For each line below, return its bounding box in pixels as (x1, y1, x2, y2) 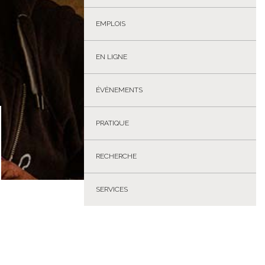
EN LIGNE (96, 53, 127, 61)
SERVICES (96, 185, 128, 193)
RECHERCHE (96, 152, 137, 160)
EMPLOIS (96, 20, 125, 28)
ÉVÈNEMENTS (96, 86, 143, 94)
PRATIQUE (96, 119, 129, 127)
